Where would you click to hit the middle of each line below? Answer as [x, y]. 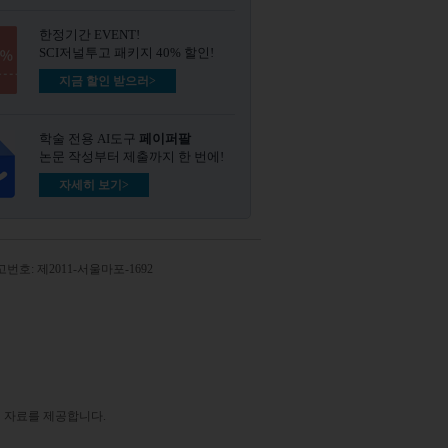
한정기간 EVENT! [90, 34]
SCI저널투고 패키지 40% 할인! [127, 52]
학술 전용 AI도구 [89, 138]
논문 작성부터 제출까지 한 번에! [132, 156]
